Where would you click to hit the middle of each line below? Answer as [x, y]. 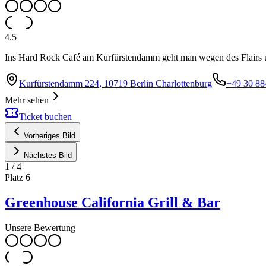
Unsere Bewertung [40, 227]
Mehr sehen [27, 100]
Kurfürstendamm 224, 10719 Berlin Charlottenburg [115, 83]
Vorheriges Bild [50, 135]
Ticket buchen [45, 116]
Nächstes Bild [48, 155]
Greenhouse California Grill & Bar [113, 202]
